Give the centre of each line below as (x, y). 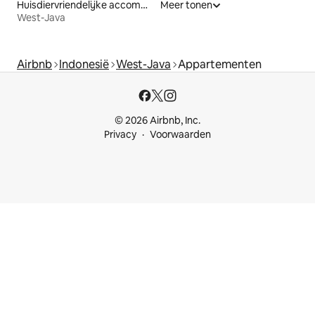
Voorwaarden (180, 135)
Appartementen (220, 65)
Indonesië (84, 65)
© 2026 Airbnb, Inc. (157, 121)
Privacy (120, 135)
